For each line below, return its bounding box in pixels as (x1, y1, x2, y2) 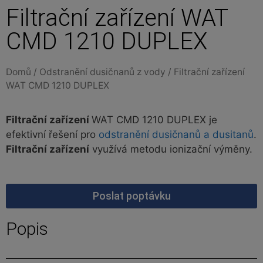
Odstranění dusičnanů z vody (39, 66, 166, 77)
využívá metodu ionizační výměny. (89, 143, 252, 156)
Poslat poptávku (92, 189, 171, 202)
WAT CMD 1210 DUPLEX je (92, 114, 217, 126)
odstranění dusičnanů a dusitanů (99, 129, 254, 141)
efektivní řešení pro (6, 129, 99, 141)
